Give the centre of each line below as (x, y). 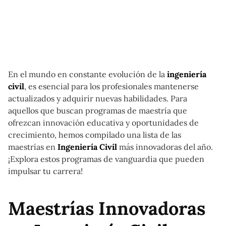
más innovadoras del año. (165, 147)
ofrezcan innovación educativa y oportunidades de (103, 123)
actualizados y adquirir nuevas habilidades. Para (98, 98)
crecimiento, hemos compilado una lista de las (95, 135)
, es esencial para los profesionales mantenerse (111, 86)
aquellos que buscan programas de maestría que (98, 110)
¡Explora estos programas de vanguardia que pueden (106, 159)
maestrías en (33, 147)
